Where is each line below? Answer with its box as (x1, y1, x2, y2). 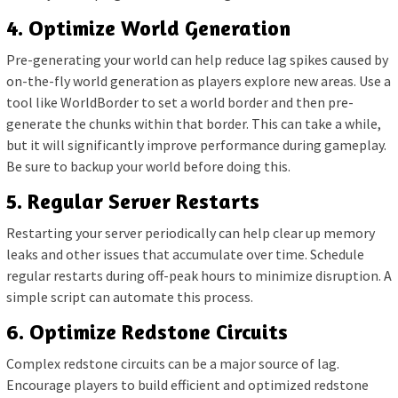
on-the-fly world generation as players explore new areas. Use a (6, 71, 391, 90)
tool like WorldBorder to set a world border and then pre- (6, 92, 354, 111)
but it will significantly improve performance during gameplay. (6, 135, 386, 154)
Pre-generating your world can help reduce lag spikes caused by (6, 50, 388, 68)
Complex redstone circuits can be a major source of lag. (6, 354, 339, 372)
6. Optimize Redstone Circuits (6, 318, 288, 345)
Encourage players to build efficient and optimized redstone (6, 375, 369, 394)
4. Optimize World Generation (6, 14, 291, 41)
